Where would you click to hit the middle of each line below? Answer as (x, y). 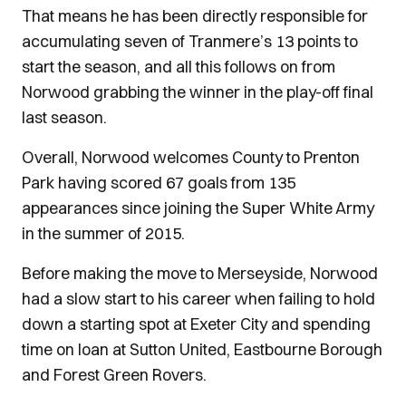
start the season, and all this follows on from (179, 67)
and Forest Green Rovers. (114, 375)
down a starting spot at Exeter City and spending (196, 324)
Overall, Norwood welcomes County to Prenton (191, 157)
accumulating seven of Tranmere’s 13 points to (190, 41)
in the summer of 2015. (103, 233)
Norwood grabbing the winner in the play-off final (198, 92)
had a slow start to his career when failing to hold (198, 299)
